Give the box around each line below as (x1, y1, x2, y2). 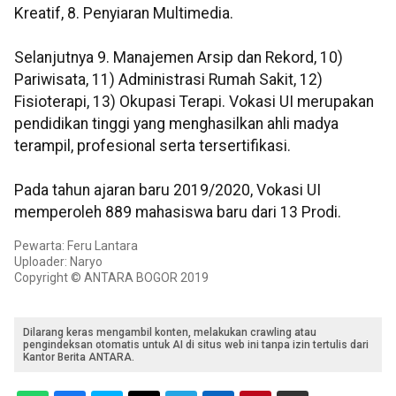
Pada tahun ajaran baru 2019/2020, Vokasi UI (14, 181, 321, 200)
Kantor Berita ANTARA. (23, 351, 134, 364)
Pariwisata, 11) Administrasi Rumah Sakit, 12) (14, 71, 323, 89)
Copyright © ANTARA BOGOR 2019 (14, 270, 209, 286)
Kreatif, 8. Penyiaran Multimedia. (14, 4, 233, 23)
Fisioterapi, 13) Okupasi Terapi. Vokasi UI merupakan (14, 93, 374, 111)
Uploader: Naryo (14, 255, 103, 270)
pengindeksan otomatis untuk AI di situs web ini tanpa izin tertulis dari (23, 339, 369, 352)
